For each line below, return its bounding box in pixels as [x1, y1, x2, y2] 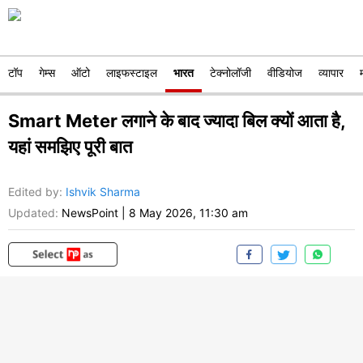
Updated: [8, 206, 58, 220]
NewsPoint [62, 206, 118, 220]
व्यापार [318, 66, 344, 79]
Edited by [8, 185, 59, 199]
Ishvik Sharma [66, 185, 140, 199]
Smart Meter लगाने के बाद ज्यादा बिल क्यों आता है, [8, 110, 345, 131]
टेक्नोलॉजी [210, 66, 251, 79]
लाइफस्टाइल [106, 66, 157, 79]
